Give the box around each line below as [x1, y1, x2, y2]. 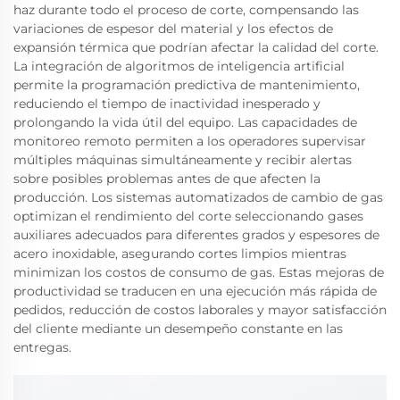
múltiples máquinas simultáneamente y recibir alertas [13, 152, 352, 169]
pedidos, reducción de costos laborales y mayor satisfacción [13, 302, 387, 319]
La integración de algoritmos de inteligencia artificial [13, 58, 345, 75]
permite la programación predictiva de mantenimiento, [13, 77, 360, 94]
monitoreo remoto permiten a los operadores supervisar [13, 133, 366, 150]
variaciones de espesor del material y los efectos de [13, 21, 333, 37]
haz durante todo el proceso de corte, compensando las [13, 2, 359, 19]
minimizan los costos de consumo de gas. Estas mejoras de [13, 264, 384, 281]
